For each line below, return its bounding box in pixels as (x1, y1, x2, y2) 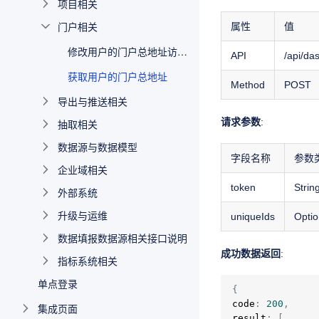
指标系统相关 (58, 253, 117, 268)
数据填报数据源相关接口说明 (58, 231, 187, 245)
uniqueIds (231, 211, 275, 223)
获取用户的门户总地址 (68, 69, 167, 83)
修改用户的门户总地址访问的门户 (177, 44, 187, 58)
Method (231, 79, 265, 91)
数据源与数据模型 (58, 140, 137, 154)
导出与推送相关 (58, 94, 127, 108)
